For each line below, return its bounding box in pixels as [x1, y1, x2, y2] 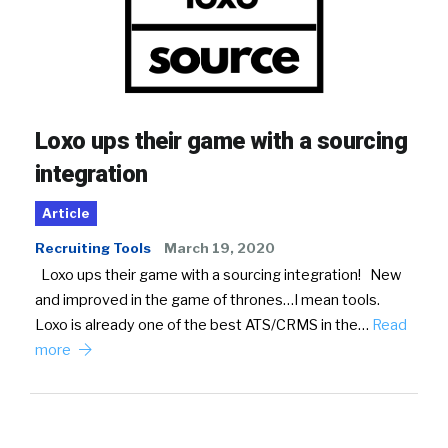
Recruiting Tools [35, 239, 151, 256]
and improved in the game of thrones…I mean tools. [35, 290, 380, 309]
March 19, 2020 [164, 239, 275, 256]
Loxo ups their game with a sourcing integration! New [35, 265, 401, 284]
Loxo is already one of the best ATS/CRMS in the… [35, 315, 372, 334]
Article [42, 205, 90, 221]
